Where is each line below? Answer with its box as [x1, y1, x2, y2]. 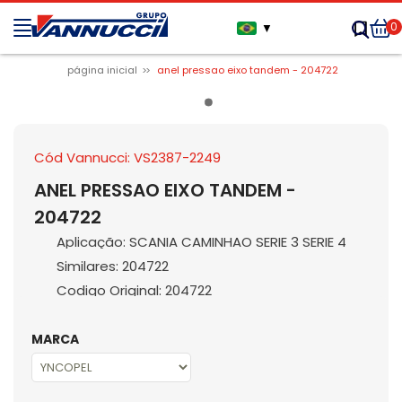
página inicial [67, 63, 138, 77]
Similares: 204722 [56, 257, 169, 275]
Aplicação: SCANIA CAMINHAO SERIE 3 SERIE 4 [56, 232, 346, 251]
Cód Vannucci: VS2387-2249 [34, 148, 221, 167]
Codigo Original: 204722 [56, 281, 212, 300]
